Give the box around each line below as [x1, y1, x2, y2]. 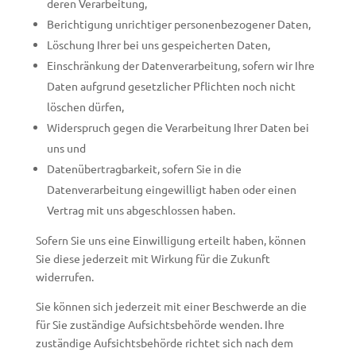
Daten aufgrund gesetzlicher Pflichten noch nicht [46, 79, 296, 93]
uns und [46, 141, 86, 155]
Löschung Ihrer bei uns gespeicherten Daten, [46, 37, 270, 52]
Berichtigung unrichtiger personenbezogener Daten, [46, 17, 311, 31]
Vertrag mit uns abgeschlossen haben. [46, 203, 235, 217]
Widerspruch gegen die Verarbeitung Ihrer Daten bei [46, 120, 309, 134]
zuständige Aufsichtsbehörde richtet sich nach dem [35, 335, 293, 350]
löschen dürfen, [46, 99, 124, 114]
